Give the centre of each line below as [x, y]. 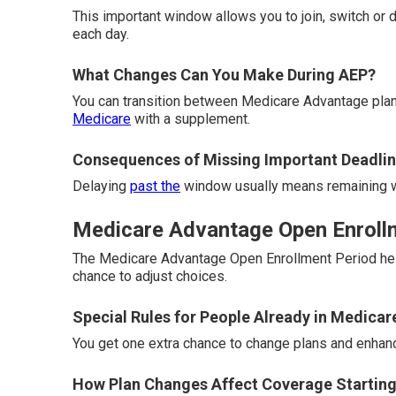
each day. [101, 34]
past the [155, 186]
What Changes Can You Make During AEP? [224, 75]
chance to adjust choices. [150, 276]
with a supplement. [190, 119]
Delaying [101, 186]
